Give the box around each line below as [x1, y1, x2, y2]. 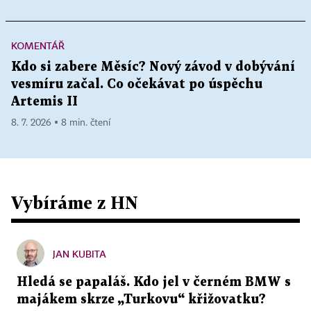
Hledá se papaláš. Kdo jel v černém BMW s [17, 276, 291, 288]
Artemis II [11, 95, 78, 108]
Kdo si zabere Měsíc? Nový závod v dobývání [11, 60, 295, 73]
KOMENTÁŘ [11, 39, 65, 51]
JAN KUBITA [53, 247, 106, 260]
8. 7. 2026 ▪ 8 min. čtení [11, 117, 110, 128]
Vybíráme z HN [11, 192, 138, 212]
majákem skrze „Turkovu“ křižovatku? [17, 293, 266, 305]
